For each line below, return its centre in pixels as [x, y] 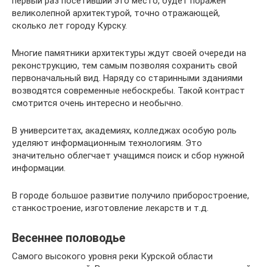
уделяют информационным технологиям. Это [107, 143]
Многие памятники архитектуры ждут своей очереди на [129, 53]
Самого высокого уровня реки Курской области [112, 256]
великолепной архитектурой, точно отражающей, [116, 13]
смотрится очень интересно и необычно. [97, 103]
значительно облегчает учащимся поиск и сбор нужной [128, 155]
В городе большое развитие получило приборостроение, [131, 195]
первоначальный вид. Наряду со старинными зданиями [127, 78]
